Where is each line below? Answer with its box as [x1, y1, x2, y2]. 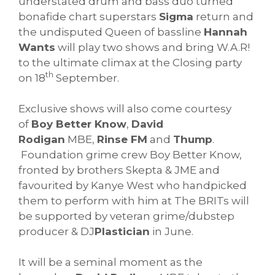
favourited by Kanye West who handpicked [18, 179, 247, 192]
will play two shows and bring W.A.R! [55, 41, 250, 53]
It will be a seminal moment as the [18, 256, 203, 269]
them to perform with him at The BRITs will [18, 195, 249, 207]
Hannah [204, 25, 247, 38]
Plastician [95, 225, 150, 238]
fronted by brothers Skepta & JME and [18, 164, 220, 177]
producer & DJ [18, 225, 95, 238]
